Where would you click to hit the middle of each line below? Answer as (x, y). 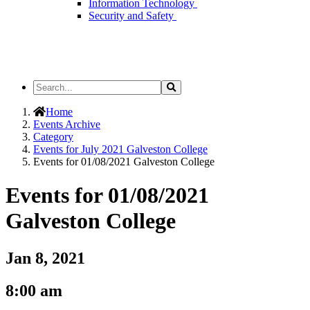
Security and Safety (133, 16)
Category (53, 137)
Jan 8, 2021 (45, 258)
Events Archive (67, 124)
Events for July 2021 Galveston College (120, 149)
